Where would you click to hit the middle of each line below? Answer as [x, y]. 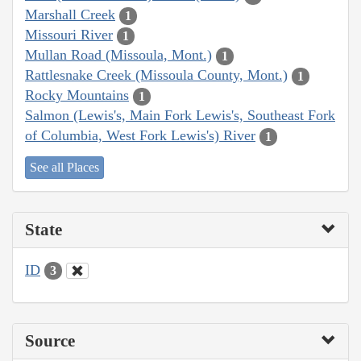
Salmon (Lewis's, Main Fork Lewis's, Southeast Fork [180, 116]
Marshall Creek [70, 15]
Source [50, 341]
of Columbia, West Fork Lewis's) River [140, 136]
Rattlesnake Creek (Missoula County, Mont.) [156, 75]
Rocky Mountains [77, 95]
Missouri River [69, 35]
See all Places [64, 167]
